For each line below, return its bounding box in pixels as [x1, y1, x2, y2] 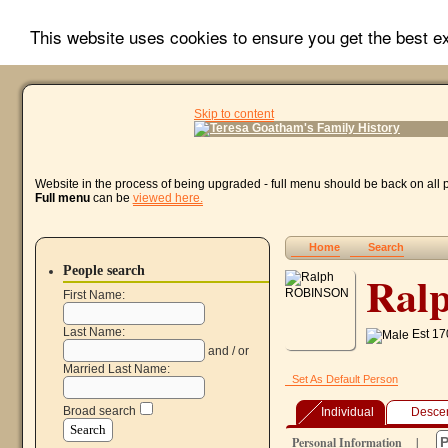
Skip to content [194, 107, 274, 121]
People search [62, 262, 145, 279]
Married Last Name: [62, 362, 170, 377]
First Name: [62, 288, 125, 303]
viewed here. [132, 191, 203, 205]
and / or [207, 344, 249, 359]
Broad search [62, 404, 136, 419]
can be [89, 191, 133, 205]
